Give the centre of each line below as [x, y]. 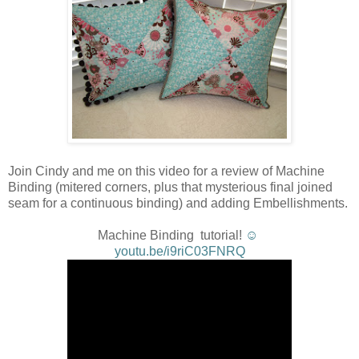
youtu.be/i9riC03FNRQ [179, 252]
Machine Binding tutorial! [170, 236]
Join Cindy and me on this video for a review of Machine [166, 171]
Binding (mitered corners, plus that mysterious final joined [170, 188]
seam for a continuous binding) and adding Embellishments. [178, 204]
